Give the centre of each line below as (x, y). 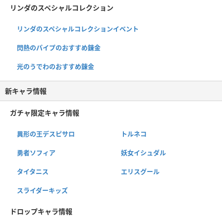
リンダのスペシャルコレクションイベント (78, 28)
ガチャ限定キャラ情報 (45, 112)
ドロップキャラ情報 (41, 211)
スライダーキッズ (42, 190)
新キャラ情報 (26, 91)
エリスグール (140, 171)
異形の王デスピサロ (46, 134)
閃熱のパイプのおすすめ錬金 (59, 47)
